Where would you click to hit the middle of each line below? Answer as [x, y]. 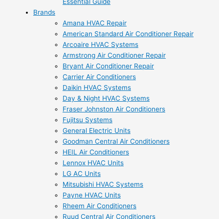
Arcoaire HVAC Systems [100, 44]
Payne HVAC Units [92, 195]
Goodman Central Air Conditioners [116, 141]
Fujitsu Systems [88, 120]
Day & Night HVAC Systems [106, 98]
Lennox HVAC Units [93, 163]
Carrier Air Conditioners [99, 77]
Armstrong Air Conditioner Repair [114, 55]
